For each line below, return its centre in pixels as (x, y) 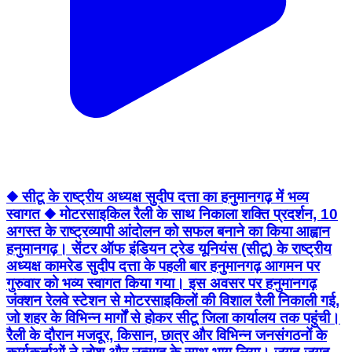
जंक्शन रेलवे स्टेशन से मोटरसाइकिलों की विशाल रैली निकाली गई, (173, 301)
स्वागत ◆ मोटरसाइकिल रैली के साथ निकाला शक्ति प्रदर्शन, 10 (172, 214)
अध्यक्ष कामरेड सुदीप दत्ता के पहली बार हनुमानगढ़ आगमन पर (163, 266)
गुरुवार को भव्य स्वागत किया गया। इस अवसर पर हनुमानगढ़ (161, 284)
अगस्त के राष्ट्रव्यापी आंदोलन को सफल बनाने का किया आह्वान (168, 232)
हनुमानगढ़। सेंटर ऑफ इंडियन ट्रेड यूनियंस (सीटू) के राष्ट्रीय (169, 249)
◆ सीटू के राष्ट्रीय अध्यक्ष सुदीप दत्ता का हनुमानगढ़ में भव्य (158, 197)
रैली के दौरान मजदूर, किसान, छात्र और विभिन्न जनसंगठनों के (167, 335)
